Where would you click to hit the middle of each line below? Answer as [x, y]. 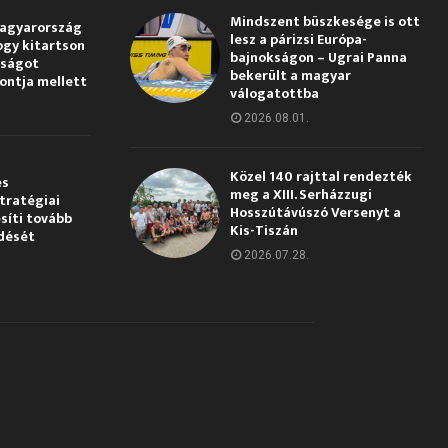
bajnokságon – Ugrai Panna [318, 57]
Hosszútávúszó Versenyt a [315, 212]
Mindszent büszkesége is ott [324, 21]
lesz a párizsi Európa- [298, 39]
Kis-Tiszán [263, 230]
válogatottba [274, 93]
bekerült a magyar [290, 75]
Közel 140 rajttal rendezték [320, 176]
